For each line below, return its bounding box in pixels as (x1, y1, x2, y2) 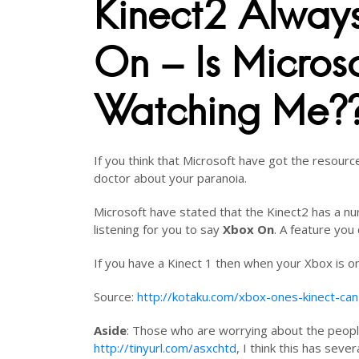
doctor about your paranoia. (94, 170, 247, 186)
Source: (94, 288, 137, 305)
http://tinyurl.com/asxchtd (94, 340, 236, 356)
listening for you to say (94, 221, 223, 237)
